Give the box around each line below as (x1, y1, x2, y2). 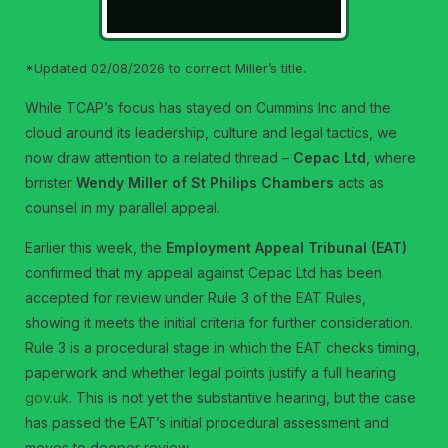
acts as (334, 174, 385, 191)
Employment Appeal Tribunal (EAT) (166, 239, 408, 256)
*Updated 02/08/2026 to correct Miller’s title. (25, 60, 307, 76)
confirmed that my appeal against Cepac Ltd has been (25, 264, 383, 281)
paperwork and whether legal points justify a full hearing (25, 364, 397, 381)
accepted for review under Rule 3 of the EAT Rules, (25, 289, 367, 306)
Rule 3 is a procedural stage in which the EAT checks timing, (25, 339, 421, 356)
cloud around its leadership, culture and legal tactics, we (25, 124, 398, 141)
